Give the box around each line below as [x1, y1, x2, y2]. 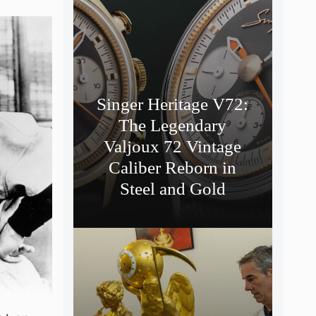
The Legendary [119, 115, 227, 135]
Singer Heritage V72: [97, 94, 249, 114]
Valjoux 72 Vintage [104, 136, 242, 156]
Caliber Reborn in [109, 157, 237, 177]
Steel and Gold [119, 178, 226, 198]
